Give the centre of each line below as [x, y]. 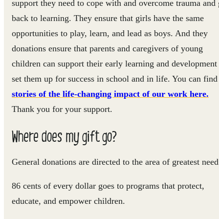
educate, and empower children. [68, 201]
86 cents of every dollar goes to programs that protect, [108, 186]
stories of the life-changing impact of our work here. [110, 94]
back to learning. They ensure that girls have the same [108, 18]
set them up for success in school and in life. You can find [115, 78]
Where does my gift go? [64, 135]
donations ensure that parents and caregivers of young [107, 48]
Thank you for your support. [62, 109]
